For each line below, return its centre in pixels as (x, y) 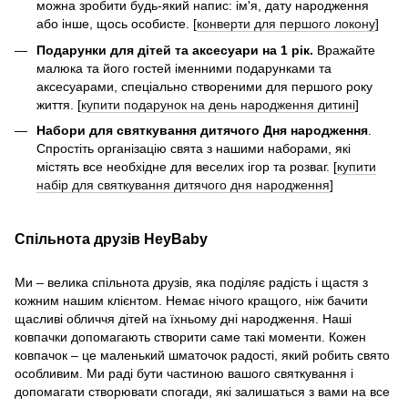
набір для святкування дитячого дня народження (183, 185)
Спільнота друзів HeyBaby (111, 239)
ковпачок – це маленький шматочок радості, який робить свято (202, 356)
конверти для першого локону (286, 24)
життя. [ (59, 104)
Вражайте (344, 50)
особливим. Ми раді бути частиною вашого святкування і (184, 374)
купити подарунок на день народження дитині (218, 104)
